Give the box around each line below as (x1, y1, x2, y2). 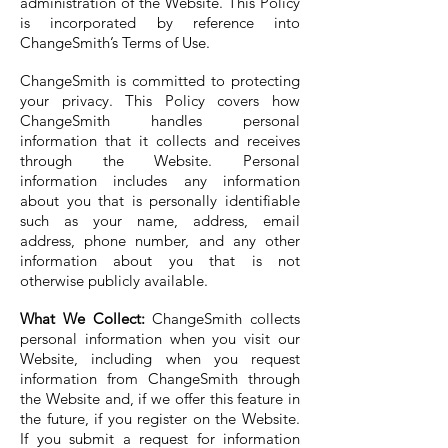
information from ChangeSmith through (20, 369, 300, 388)
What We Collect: (20, 309, 145, 328)
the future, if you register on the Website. (20, 409, 300, 428)
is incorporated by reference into (20, 13, 300, 32)
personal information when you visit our (20, 329, 300, 348)
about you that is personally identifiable (20, 191, 300, 210)
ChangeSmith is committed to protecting (20, 71, 300, 90)
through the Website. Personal (20, 151, 300, 170)
